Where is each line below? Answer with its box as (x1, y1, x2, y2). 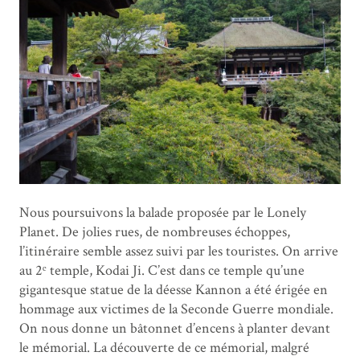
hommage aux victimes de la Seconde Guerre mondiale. (19, 300, 333, 319)
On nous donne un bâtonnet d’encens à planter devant (19, 319, 330, 338)
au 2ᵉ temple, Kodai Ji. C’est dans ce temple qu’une (19, 261, 305, 280)
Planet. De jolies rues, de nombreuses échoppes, (19, 223, 290, 242)
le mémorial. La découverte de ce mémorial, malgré (19, 338, 309, 358)
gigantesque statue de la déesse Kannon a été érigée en (19, 280, 328, 300)
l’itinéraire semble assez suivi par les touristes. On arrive (19, 242, 338, 261)
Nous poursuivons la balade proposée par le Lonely (19, 203, 306, 223)
